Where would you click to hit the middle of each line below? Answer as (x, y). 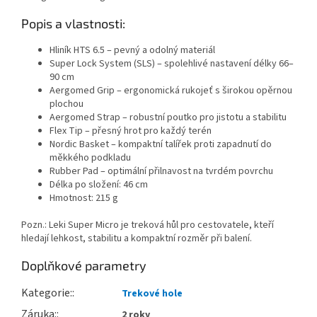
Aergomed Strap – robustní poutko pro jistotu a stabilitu (168, 118)
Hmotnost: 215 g (84, 198)
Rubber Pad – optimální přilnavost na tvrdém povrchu (161, 172)
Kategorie (46, 293)
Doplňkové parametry (84, 266)
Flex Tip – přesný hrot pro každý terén (131, 131)
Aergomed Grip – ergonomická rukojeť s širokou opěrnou (171, 91)
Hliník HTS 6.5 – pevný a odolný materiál (132, 51)
